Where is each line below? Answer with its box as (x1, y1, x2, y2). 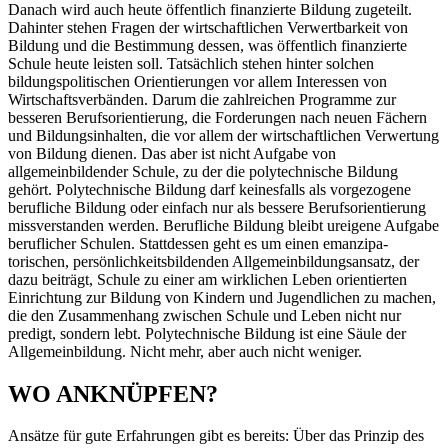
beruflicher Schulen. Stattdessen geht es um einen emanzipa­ (8, 234, 388, 252)
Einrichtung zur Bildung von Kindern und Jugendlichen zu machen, (8, 288, 436, 306)
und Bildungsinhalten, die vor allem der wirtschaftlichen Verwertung (8, 126, 439, 144)
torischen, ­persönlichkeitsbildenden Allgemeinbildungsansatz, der (8, 252, 419, 270)
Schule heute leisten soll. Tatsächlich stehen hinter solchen (8, 54, 374, 72)
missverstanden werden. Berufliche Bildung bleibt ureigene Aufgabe (8, 216, 439, 234)
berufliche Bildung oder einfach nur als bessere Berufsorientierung (8, 198, 426, 216)
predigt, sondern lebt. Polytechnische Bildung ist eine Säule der (8, 324, 406, 342)
